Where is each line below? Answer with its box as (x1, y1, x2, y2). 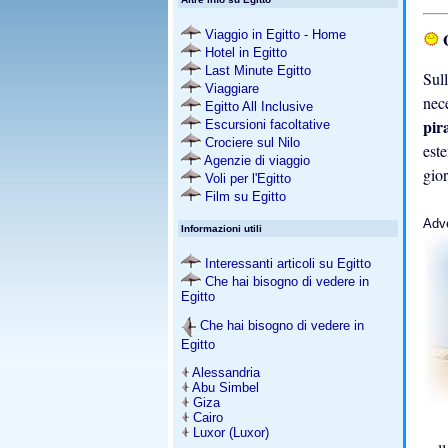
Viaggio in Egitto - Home (201, 27, 346, 42)
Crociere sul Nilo (205, 135, 300, 150)
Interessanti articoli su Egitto (201, 256, 371, 271)
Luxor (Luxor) (193, 425, 269, 440)
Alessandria (192, 365, 260, 380)
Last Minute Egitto (201, 63, 311, 78)
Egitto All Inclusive (201, 99, 313, 114)
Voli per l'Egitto (205, 171, 291, 186)
